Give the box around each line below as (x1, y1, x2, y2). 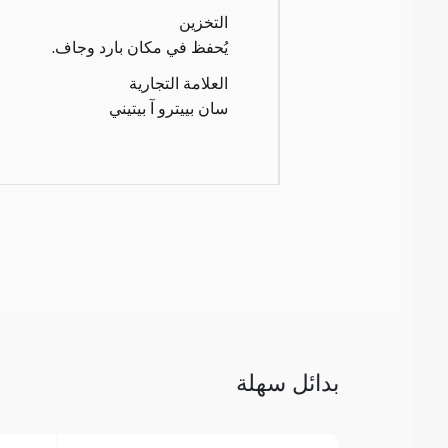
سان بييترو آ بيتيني (109, 97, 229, 117)
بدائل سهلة (235, 368, 339, 397)
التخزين (179, 11, 229, 31)
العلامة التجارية (129, 72, 229, 92)
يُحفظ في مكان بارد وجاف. (52, 36, 229, 56)
